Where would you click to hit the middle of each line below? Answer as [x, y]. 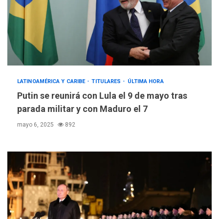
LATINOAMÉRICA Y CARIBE [52, 82]
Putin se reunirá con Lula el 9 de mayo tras [102, 96]
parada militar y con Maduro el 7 [82, 109]
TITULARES [107, 82]
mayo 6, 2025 [36, 125]
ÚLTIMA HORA [145, 82]
